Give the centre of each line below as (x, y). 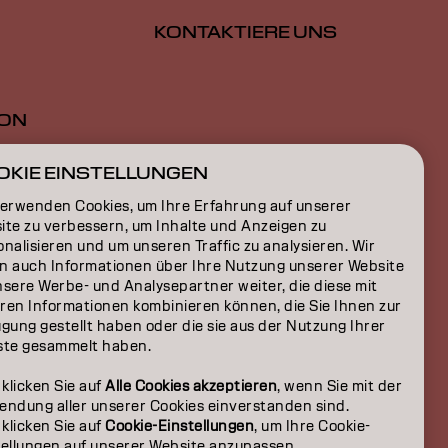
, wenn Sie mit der (339, 386)
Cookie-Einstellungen (179, 426)
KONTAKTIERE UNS (245, 33)
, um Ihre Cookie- (312, 426)
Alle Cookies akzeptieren (191, 386)
